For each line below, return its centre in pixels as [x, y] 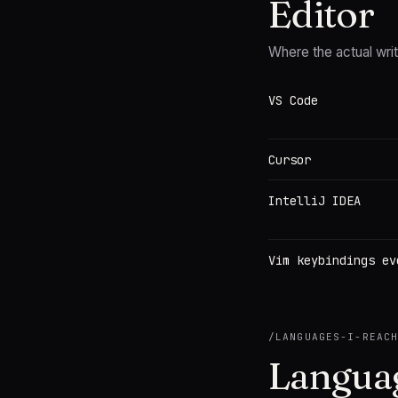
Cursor [290, 160]
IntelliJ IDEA [314, 201]
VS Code [293, 100]
